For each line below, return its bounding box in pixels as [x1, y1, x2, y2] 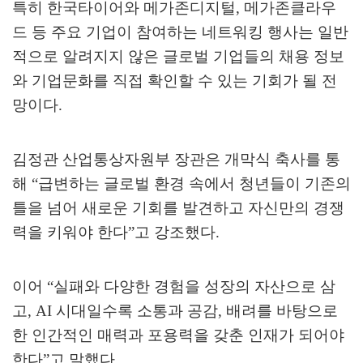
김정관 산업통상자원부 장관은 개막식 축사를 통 [12, 151, 340, 169]
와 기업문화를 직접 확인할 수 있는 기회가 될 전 [12, 72, 337, 90]
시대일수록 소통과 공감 [56, 302, 218, 320]
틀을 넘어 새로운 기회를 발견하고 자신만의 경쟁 [12, 199, 344, 217]
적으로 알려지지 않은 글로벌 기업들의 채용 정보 [12, 48, 344, 66]
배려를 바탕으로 [226, 302, 338, 320]
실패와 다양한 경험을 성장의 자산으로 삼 [53, 278, 335, 296]
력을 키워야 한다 [12, 224, 128, 241]
